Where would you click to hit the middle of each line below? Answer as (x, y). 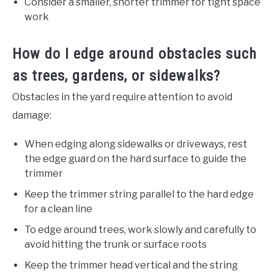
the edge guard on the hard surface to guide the (135, 159)
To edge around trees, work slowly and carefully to (140, 230)
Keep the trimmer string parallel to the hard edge (139, 194)
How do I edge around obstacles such (135, 54)
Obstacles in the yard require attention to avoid (122, 97)
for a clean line (58, 209)
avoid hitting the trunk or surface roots (116, 245)
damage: (32, 116)
